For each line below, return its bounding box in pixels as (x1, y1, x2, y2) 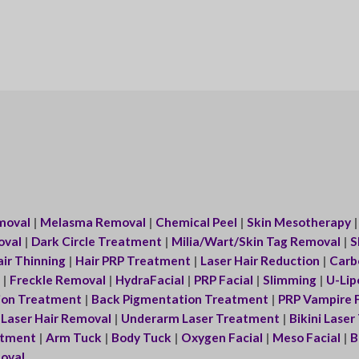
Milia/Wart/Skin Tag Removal (171, 234, 341, 249)
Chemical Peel (155, 215, 237, 230)
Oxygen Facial (180, 330, 265, 345)
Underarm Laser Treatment (120, 311, 282, 326)
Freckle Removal (9, 272, 106, 288)
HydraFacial (115, 272, 184, 288)
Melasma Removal (39, 215, 146, 230)
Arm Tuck (45, 330, 102, 345)
